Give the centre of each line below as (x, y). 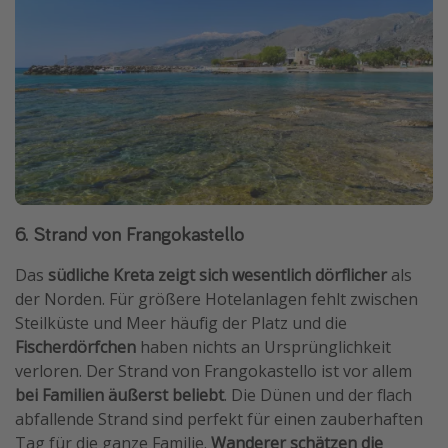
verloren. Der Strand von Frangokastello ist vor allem (213, 371)
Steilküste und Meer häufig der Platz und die (181, 323)
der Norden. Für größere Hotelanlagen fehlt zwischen (216, 299)
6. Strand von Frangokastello (129, 234)
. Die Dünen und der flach (318, 395)
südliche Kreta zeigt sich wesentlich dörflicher (217, 275)
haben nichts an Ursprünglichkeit (263, 347)
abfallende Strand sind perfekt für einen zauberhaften (219, 419)
